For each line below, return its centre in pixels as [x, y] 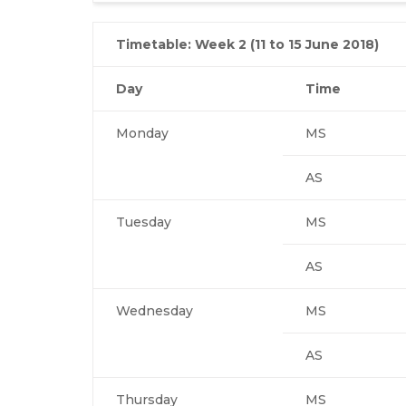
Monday [142, 133]
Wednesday [155, 310]
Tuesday [144, 222]
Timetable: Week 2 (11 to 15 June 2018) [247, 44]
